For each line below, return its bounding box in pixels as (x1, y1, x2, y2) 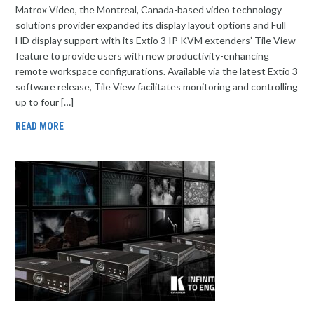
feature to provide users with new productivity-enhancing (15, 50, 270, 62)
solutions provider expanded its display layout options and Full (15, 19, 287, 31)
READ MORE (15, 121, 64, 132)
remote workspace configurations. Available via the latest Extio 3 (15, 65, 299, 77)
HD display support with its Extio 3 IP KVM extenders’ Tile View (15, 34, 296, 46)
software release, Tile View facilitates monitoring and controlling (15, 81, 299, 93)
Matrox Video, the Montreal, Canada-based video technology (15, 4, 282, 15)
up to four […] (15, 96, 74, 108)
